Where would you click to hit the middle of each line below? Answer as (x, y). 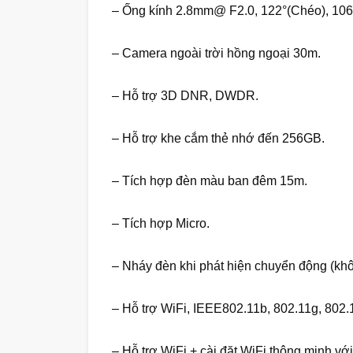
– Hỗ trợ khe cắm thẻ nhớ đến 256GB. (218, 139)
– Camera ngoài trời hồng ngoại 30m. (216, 54)
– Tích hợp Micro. (161, 224)
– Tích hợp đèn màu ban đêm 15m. (210, 181)
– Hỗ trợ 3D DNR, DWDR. (185, 96)
